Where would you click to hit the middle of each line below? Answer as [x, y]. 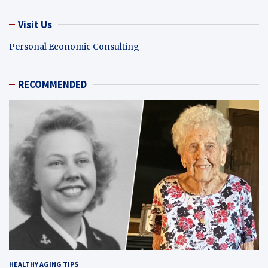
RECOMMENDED [52, 85]
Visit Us [35, 25]
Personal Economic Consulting [74, 47]
